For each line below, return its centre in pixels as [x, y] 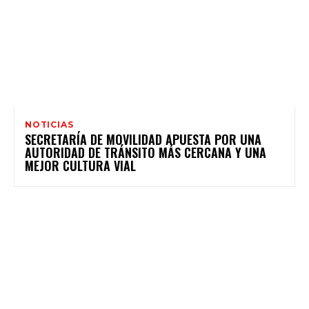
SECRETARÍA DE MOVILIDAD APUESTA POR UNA [143, 139]
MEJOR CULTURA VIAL [80, 165]
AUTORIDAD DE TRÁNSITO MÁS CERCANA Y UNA [146, 152]
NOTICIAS [49, 124]
